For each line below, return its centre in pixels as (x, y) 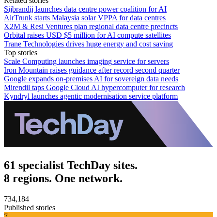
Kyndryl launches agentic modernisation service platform (91, 96)
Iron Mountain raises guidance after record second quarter (92, 70)
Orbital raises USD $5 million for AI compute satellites (87, 35)
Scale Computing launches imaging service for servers (86, 62)
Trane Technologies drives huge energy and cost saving (88, 44)
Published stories (30, 207)
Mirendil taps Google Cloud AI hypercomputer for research (94, 88)
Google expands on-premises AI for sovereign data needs (91, 79)
